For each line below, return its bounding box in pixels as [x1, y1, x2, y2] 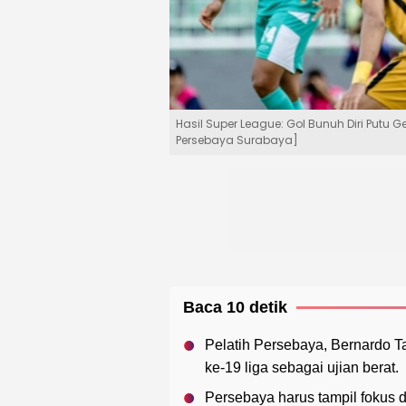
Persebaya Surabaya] [176, 132, 298, 149]
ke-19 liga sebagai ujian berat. [205, 360, 399, 376]
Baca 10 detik [183, 298, 287, 317]
